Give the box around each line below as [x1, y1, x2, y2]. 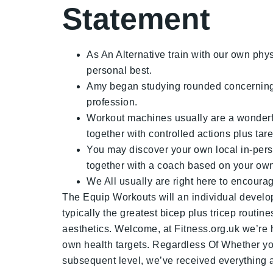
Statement [62, 2, 210, 36]
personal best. [87, 65, 152, 76]
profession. [87, 97, 138, 107]
